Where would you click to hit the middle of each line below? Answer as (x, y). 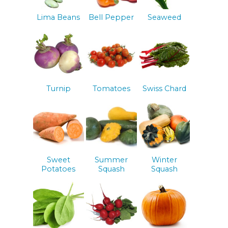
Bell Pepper (111, 18)
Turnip (58, 88)
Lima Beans (59, 18)
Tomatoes (111, 88)
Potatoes (59, 169)
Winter (164, 160)
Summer (111, 160)
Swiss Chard (164, 88)
